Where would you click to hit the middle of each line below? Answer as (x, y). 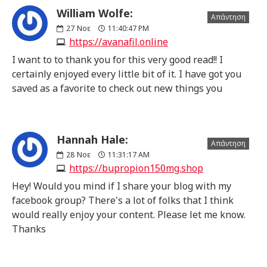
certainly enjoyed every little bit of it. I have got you (127, 74)
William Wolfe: (95, 13)
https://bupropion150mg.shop (136, 168)
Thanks (29, 229)
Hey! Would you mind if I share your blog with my (122, 186)
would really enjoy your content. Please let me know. (129, 214)
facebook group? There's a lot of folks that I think (123, 200)
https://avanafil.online (119, 41)
